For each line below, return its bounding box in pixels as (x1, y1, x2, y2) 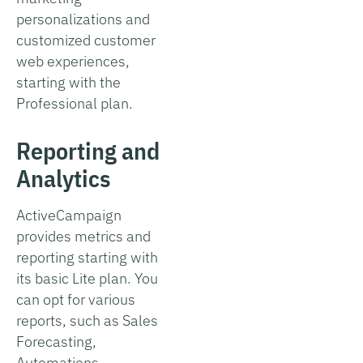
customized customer (16, 30, 156, 49)
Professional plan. (16, 93, 133, 113)
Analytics (16, 161, 110, 194)
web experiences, (16, 51, 130, 70)
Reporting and (16, 134, 160, 166)
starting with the (16, 72, 121, 92)
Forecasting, (16, 331, 96, 351)
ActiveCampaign (16, 205, 122, 224)
